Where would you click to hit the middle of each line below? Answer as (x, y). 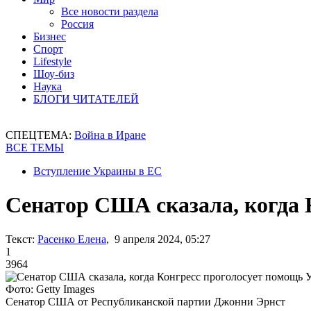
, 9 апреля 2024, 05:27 (158, 239)
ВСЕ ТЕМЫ (35, 148)
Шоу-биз (54, 74)
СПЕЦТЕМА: (40, 135)
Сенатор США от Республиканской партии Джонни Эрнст (145, 301)
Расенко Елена (72, 239)
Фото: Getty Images (50, 289)
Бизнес (50, 36)
